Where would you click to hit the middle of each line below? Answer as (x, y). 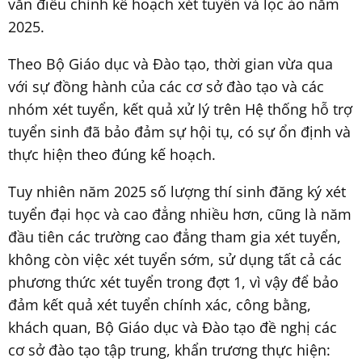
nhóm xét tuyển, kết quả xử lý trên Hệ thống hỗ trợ (180, 109)
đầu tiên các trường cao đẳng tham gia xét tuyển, (175, 236)
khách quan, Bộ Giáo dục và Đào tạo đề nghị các (173, 327)
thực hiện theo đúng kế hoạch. (112, 154)
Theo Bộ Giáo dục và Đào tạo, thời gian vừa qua (170, 63)
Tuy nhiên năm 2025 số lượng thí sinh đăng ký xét (177, 191)
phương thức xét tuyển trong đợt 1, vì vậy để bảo (173, 282)
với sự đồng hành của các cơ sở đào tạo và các (166, 86)
